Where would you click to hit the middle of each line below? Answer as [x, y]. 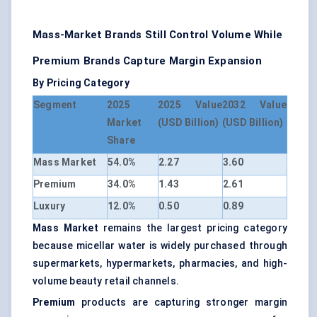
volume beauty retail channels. [106, 281]
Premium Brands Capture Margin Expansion [147, 61]
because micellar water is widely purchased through [160, 246]
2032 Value [254, 105]
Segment [55, 105]
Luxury [50, 206]
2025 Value [190, 105]
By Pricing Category [81, 83]
